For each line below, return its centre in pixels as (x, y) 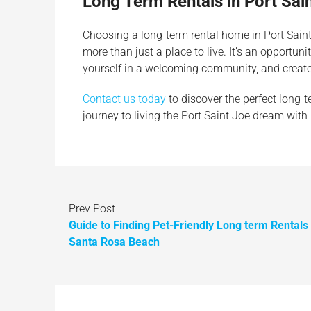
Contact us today (124, 99)
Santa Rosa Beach (114, 242)
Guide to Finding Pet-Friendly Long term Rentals (188, 225)
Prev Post (92, 208)
